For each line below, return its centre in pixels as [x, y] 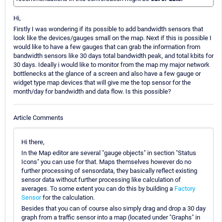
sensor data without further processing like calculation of [101, 179]
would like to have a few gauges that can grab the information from [107, 47]
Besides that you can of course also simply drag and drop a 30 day [113, 208]
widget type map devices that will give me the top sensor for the [102, 83]
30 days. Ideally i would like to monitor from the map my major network [111, 65]
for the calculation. [68, 197]
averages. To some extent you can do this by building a [98, 188]
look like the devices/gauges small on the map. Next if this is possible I [112, 38]
